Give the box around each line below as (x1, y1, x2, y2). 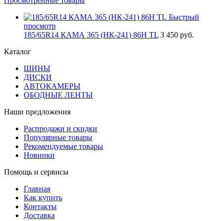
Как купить (24, 193, 62, 202)
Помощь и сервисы (4, 167, 69, 176)
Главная (24, 184, 50, 193)
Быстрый (169, 12, 199, 21)
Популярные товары (24, 133, 92, 142)
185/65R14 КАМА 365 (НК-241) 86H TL (24, 30, 158, 39)
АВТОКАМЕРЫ (24, 81, 80, 90)
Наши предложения (4, 107, 71, 116)
